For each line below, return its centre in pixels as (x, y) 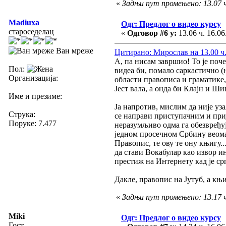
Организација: (33, 78)
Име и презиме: (35, 96)
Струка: (22, 114)
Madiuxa (24, 22)
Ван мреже (74, 50)
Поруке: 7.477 (33, 123)
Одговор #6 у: (152, 33)
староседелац (31, 31)
